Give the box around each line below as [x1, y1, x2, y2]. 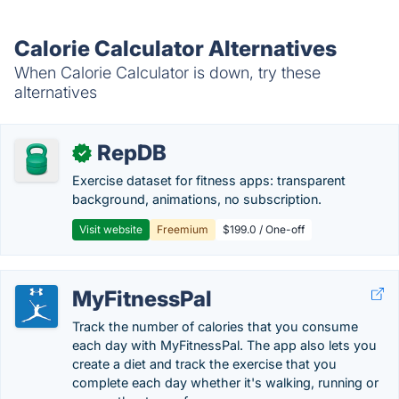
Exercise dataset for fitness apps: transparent [72, 173, 346, 188]
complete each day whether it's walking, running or [72, 375, 379, 390]
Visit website [79, 223, 142, 236]
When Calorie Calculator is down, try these [14, 63, 321, 82]
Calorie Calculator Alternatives [14, 36, 337, 61]
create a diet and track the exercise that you [72, 356, 337, 371]
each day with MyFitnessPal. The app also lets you [72, 338, 377, 353]
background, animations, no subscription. [72, 191, 322, 207]
